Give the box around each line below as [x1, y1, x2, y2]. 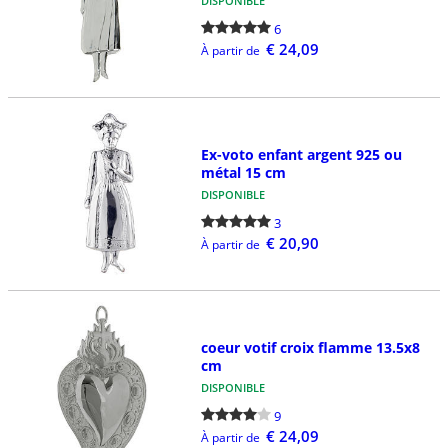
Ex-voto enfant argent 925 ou [200, 144, 402, 164]
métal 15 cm [200, 162, 286, 182]
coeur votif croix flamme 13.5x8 [200, 338, 420, 358]
